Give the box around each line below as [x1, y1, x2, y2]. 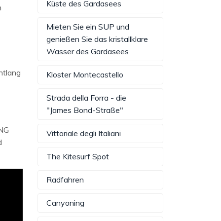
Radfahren [46, 175, 84, 185]
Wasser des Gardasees [46, 46, 129, 57]
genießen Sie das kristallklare [46, 34, 148, 44]
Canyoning [46, 198, 84, 208]
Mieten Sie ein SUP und [46, 22, 129, 32]
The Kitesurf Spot [46, 151, 109, 162]
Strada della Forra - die [46, 93, 126, 103]
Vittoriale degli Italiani [46, 128, 121, 139]
